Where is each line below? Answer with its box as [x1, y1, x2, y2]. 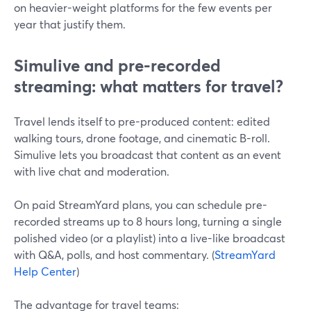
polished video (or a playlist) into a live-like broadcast [14, 230, 285, 245]
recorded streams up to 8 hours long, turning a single [14, 214, 282, 228]
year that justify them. [14, 17, 126, 31]
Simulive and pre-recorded [14, 54, 221, 76]
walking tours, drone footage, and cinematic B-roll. [14, 131, 270, 145]
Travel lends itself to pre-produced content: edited [14, 114, 270, 128]
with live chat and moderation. [14, 164, 169, 178]
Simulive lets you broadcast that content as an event [14, 147, 281, 162]
